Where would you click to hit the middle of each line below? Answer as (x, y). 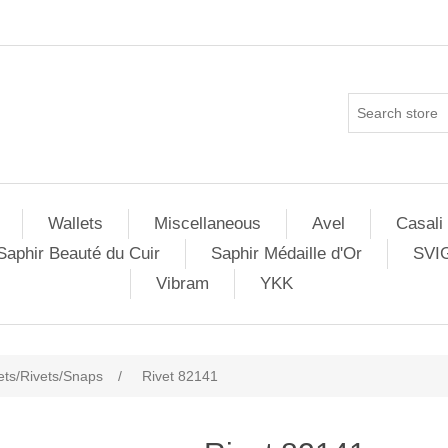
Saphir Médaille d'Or (286, 253)
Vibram (182, 283)
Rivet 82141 (180, 376)
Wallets (75, 223)
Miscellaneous (207, 223)
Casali (419, 223)
